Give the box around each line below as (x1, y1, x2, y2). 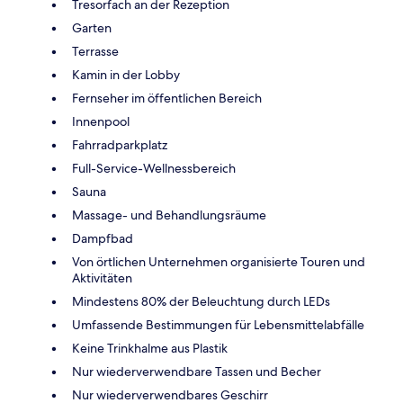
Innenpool (72, 112, 130, 130)
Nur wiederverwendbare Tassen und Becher (72, 363, 321, 380)
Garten (72, 19, 112, 36)
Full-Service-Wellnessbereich (72, 159, 236, 176)
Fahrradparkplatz (72, 136, 167, 153)
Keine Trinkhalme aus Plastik (72, 339, 228, 356)
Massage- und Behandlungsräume (72, 206, 266, 223)
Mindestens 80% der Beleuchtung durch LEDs (72, 292, 330, 309)
